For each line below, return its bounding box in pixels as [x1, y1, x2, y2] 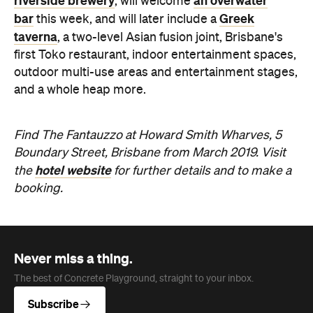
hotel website [35, 37, 111, 52]
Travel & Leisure [43, 300, 103, 310]
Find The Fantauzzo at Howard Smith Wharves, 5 [14, 3, 282, 16]
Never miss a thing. [14, 124, 133, 140]
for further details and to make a [111, 38, 291, 52]
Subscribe [28, 171, 79, 184]
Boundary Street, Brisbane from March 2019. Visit [14, 20, 286, 34]
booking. [14, 56, 63, 69]
